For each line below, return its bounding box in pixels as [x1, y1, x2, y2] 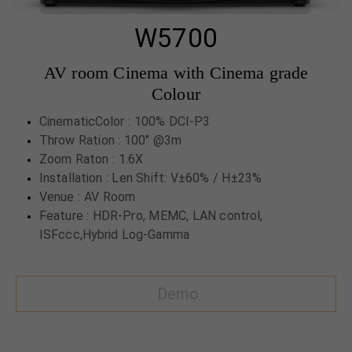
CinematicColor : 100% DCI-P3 [39, 114, 211, 130]
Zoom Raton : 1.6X [39, 152, 144, 167]
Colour [152, 84, 200, 104]
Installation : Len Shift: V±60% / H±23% [39, 170, 262, 186]
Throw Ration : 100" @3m [39, 133, 182, 148]
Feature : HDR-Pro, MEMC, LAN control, [39, 208, 263, 224]
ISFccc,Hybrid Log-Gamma [39, 227, 189, 243]
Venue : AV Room [39, 189, 135, 205]
